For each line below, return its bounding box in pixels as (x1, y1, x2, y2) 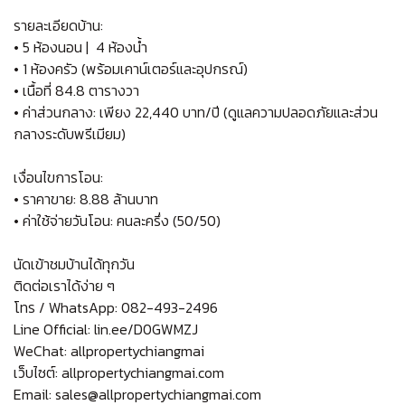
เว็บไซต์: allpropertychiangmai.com (14, 361, 224, 383)
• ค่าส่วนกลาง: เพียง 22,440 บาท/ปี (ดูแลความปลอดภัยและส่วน (14, 100, 378, 123)
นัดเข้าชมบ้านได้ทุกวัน (14, 252, 135, 275)
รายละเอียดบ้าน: (14, 14, 103, 36)
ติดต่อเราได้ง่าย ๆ (14, 274, 115, 297)
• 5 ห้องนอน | (14, 35, 89, 58)
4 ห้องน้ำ (96, 35, 147, 58)
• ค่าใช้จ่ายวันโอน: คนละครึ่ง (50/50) (14, 209, 221, 231)
